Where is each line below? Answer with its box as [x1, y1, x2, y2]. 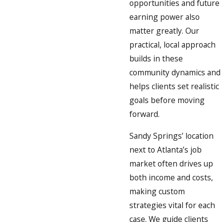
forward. [129, 109, 160, 120]
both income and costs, [129, 171, 213, 183]
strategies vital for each [129, 199, 215, 211]
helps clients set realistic [129, 81, 219, 92]
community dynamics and [129, 67, 221, 78]
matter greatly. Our [129, 25, 199, 37]
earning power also [129, 11, 200, 23]
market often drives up [129, 158, 213, 169]
